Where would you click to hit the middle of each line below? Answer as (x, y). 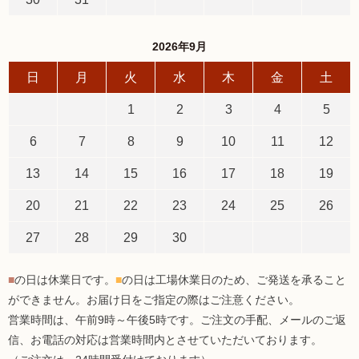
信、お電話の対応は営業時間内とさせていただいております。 (165, 339)
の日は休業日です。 (65, 279)
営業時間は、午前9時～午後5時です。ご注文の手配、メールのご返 (177, 319)
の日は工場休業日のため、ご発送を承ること (234, 279)
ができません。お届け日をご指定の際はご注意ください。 (154, 299)
